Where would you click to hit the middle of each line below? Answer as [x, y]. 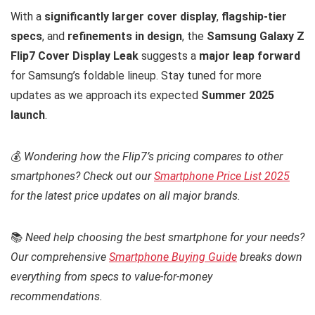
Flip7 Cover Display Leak [75, 56]
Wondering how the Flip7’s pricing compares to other [153, 156]
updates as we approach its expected [106, 95]
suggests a [169, 56]
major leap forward [250, 56]
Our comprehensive [60, 257]
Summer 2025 [238, 95]
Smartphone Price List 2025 [222, 176]
